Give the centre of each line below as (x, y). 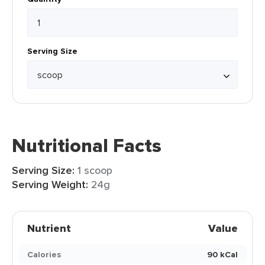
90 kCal (222, 254)
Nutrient (49, 228)
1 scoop (95, 170)
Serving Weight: (50, 185)
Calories (44, 254)
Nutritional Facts (87, 146)
